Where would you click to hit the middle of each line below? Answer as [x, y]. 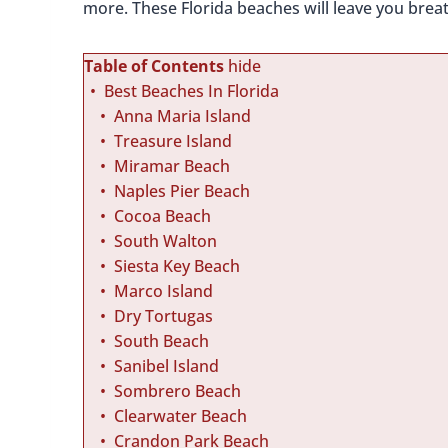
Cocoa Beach [162, 216]
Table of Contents [154, 66]
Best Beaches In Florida [191, 91]
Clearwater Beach [180, 416]
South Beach [161, 341]
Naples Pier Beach [182, 191]
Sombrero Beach [177, 391]
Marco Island [163, 291]
